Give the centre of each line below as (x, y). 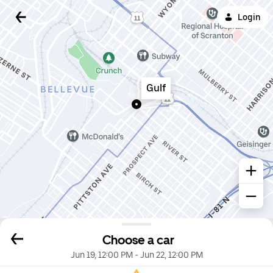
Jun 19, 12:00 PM (101, 255)
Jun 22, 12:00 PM (171, 255)
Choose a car (138, 240)
